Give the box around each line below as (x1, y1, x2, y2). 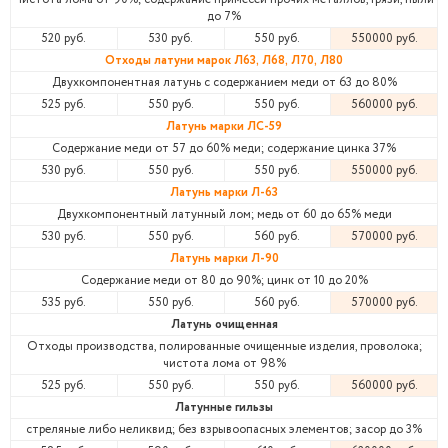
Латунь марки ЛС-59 (166, 118, 282, 135)
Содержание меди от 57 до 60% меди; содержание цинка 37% (52, 140, 396, 157)
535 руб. (41, 294, 87, 311)
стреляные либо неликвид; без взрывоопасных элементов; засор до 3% (26, 421, 422, 438)
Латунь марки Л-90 (169, 250, 279, 267)
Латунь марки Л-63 (170, 184, 278, 201)
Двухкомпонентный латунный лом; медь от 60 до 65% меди (56, 206, 392, 223)
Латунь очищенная (170, 316, 278, 333)
